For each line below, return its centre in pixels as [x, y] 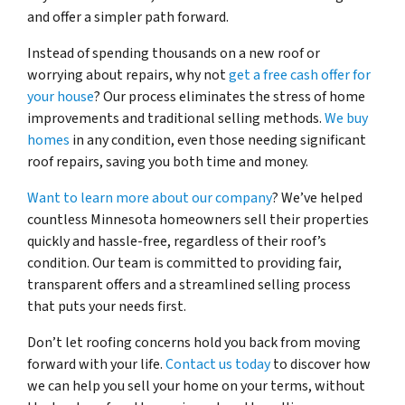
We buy [345, 119]
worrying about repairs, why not [127, 75]
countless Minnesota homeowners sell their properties [198, 220]
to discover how [320, 365]
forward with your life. [95, 365]
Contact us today [217, 365]
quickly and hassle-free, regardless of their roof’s [177, 242]
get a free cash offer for [298, 75]
